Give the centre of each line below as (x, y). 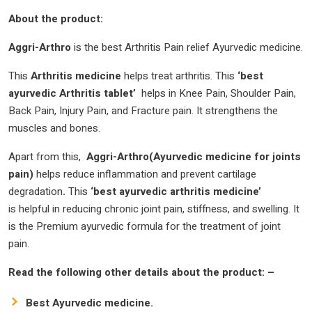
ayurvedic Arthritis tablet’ (73, 93)
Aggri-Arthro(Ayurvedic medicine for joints (194, 156)
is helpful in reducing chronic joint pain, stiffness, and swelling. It (154, 209)
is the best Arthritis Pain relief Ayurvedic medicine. (187, 47)
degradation (36, 191)
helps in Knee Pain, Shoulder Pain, (217, 93)
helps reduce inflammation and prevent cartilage (146, 174)
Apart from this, (47, 156)
